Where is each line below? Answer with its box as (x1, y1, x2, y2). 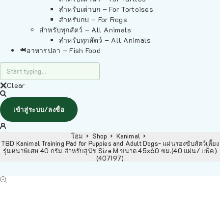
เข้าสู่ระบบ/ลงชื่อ (13, 105, 65, 113)
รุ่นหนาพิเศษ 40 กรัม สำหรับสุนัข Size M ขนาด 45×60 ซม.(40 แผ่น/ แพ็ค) (3, 146, 217, 155)
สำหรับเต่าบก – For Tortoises (59, 4, 153, 14)
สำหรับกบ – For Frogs (59, 15, 128, 24)
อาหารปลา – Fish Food (27, 46, 101, 55)
